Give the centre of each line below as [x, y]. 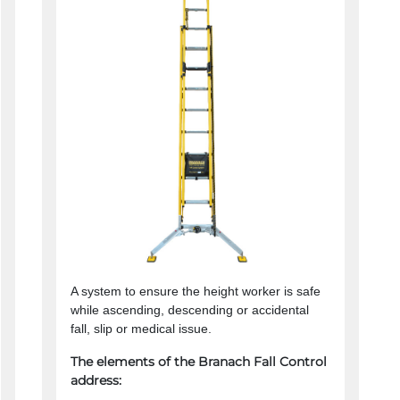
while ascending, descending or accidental [189, 310]
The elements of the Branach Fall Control [198, 362]
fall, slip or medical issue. [141, 329]
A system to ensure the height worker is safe [195, 292]
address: [96, 381]
